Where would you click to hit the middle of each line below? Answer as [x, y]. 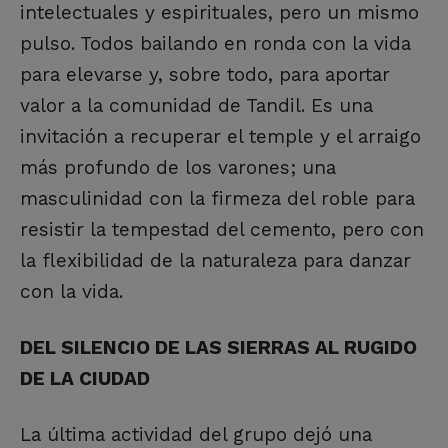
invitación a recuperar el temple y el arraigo [220, 137]
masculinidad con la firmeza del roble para [217, 199]
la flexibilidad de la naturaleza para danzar [215, 261]
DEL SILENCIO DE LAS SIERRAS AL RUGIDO [218, 348]
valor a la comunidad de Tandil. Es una [196, 106]
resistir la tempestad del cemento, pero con [222, 230]
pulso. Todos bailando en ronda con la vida [215, 44]
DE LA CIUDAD [85, 379]
